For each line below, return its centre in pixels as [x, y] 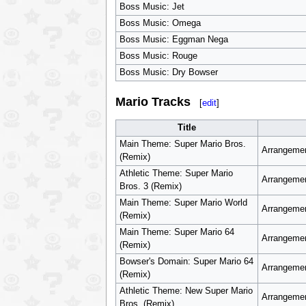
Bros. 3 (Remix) [150, 186]
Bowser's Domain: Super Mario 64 [186, 262]
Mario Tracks [153, 102]
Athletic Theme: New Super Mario [186, 291]
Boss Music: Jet [152, 6]
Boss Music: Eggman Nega [173, 39]
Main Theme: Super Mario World [183, 203]
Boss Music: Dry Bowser [168, 72]
